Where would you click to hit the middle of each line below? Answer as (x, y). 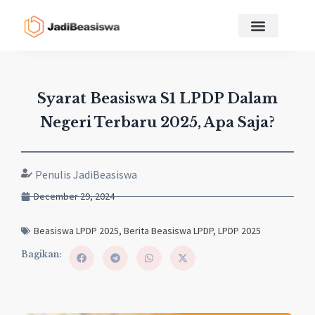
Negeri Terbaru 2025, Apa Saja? (157, 123)
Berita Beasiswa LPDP (168, 231)
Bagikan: (41, 255)
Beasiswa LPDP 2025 (76, 231)
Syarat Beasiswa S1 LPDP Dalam (157, 99)
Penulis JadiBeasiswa (86, 175)
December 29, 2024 (74, 197)
